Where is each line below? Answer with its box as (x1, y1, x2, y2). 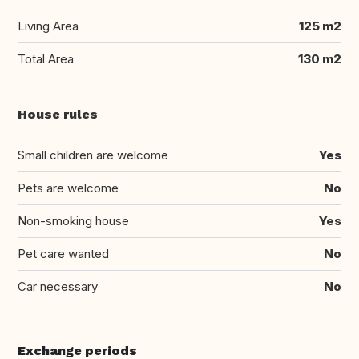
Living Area (18, 18, 79, 34)
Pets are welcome (18, 180, 119, 196)
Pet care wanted (18, 246, 109, 262)
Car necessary (18, 279, 98, 295)
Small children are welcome (18, 147, 168, 163)
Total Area (18, 51, 74, 67)
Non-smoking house (18, 213, 129, 229)
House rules (18, 107, 98, 123)
